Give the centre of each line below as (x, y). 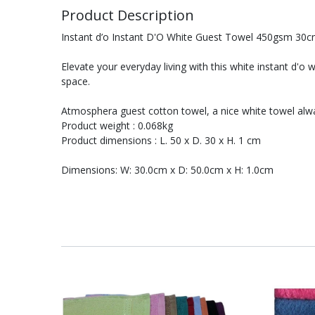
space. (76, 81)
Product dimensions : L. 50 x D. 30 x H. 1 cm (161, 140)
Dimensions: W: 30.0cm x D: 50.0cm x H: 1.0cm (167, 170)
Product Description (128, 15)
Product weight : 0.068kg (117, 126)
